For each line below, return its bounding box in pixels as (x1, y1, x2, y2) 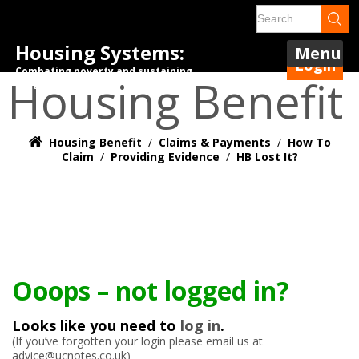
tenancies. (15, 79, 70, 92)
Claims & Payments (158, 135, 271, 150)
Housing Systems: (15, 39, 184, 66)
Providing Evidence (110, 149, 220, 164)
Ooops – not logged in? (12, 273, 289, 308)
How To (287, 135, 331, 150)
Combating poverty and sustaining (15, 64, 192, 78)
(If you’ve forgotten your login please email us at (12, 333, 263, 349)
